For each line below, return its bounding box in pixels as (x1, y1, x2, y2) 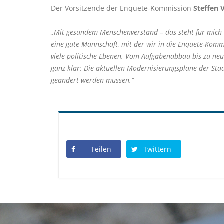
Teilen (91, 144, 111, 154)
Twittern (143, 144, 171, 154)
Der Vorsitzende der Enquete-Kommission (51, 3, 193, 13)
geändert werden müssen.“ (51, 75, 134, 85)
